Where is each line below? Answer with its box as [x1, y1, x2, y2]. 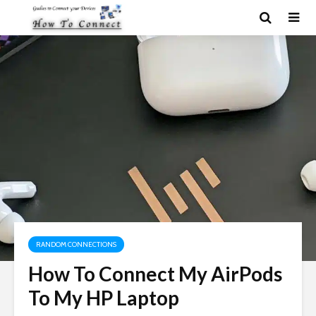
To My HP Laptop [28, 286, 179, 310]
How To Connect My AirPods [28, 262, 282, 286]
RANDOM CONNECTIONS [36, 240, 116, 249]
